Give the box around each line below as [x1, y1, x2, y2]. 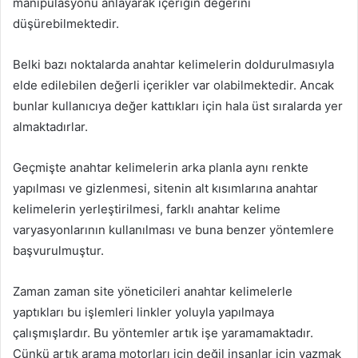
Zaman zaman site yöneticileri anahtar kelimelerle [13, 284, 292, 300]
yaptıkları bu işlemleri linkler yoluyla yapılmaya [13, 304, 274, 320]
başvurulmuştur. [13, 243, 104, 259]
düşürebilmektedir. [13, 16, 119, 32]
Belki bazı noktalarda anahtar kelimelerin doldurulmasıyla [13, 57, 334, 73]
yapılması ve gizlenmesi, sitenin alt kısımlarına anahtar [13, 181, 318, 197]
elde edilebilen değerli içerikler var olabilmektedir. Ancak [13, 78, 334, 93]
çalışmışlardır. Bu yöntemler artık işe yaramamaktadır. [13, 325, 313, 341]
